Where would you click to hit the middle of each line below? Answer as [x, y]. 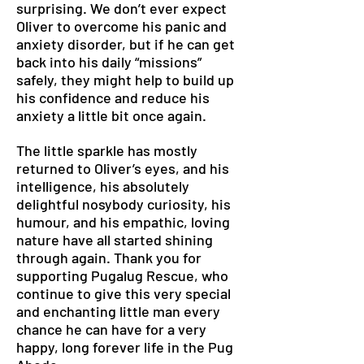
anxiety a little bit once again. [113, 115]
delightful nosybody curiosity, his [123, 204]
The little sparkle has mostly [107, 150]
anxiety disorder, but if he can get [126, 44]
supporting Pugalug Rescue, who [122, 275]
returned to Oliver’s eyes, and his [123, 168]
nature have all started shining [115, 240]
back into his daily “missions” [109, 62]
